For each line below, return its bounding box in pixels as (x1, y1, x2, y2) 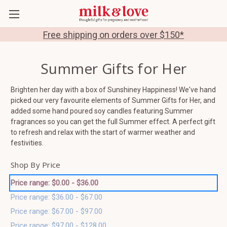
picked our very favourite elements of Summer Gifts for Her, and (11, 96, 215, 104)
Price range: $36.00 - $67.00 (11, 192, 102, 202)
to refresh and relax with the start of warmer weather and (11, 128, 195, 136)
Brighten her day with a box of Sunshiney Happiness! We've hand (11, 85, 216, 94)
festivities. (11, 138, 45, 147)
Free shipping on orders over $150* (43, 29, 184, 40)
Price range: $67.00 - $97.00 (11, 206, 102, 216)
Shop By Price (11, 159, 61, 170)
